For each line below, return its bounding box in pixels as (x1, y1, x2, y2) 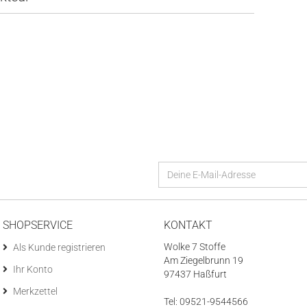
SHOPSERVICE (3, 219, 73, 232)
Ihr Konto (13, 264, 53, 275)
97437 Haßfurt (164, 269, 227, 280)
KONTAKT (164, 219, 212, 232)
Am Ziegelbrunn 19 (164, 255, 243, 266)
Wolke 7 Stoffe (164, 241, 225, 252)
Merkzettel (13, 286, 58, 297)
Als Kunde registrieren (13, 242, 106, 253)
